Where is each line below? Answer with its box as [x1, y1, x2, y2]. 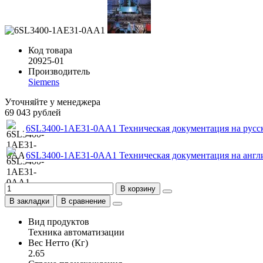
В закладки [9, 196, 49, 205]
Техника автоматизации [28, 227, 124, 237]
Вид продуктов [28, 216, 89, 227]
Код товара [28, 45, 72, 55]
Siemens [28, 76, 59, 87]
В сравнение [61, 196, 106, 205]
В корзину [120, 184, 156, 193]
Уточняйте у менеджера [5, 96, 100, 107]
